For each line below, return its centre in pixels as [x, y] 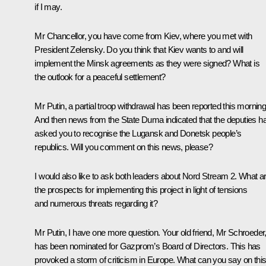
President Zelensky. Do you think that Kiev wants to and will [139, 49]
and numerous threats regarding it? [96, 203]
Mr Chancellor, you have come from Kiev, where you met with [143, 36]
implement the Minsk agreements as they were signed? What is [147, 63]
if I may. [48, 7]
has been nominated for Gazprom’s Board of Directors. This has [148, 246]
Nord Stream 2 [209, 176]
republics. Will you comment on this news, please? [123, 147]
